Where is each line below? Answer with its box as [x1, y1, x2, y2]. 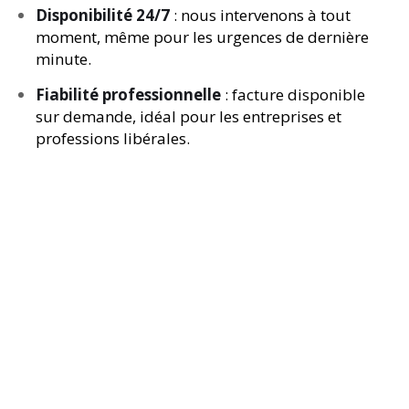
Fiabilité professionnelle [36, 84, 221, 105]
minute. [36, 48, 91, 69]
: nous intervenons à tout [170, 5, 351, 26]
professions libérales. [36, 128, 190, 149]
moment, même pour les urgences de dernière [36, 26, 369, 47]
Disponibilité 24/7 [36, 5, 170, 26]
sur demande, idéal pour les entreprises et [36, 106, 341, 127]
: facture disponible [221, 84, 365, 105]
